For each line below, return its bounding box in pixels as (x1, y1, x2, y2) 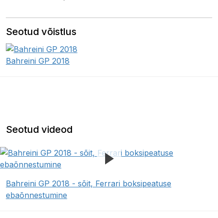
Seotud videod (6, 123, 73, 135)
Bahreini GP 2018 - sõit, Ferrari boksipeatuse (6, 178, 171, 188)
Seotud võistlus (6, 26, 76, 37)
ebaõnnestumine (6, 190, 67, 200)
